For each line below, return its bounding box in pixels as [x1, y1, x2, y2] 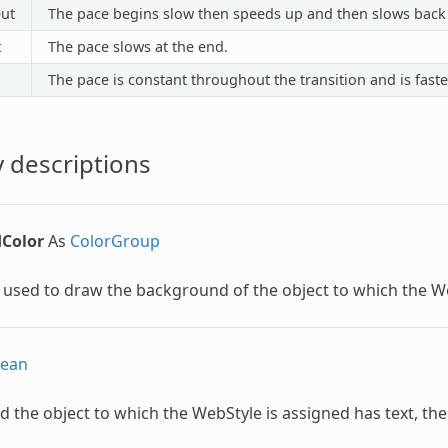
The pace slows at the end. [47, 36, 228, 56]
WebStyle [191, 401, 262, 424]
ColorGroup [69, 229, 160, 252]
